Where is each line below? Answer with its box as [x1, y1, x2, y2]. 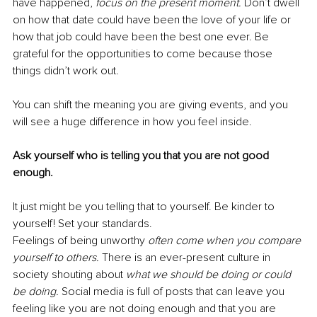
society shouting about [13, 267, 126, 282]
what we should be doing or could [126, 267, 294, 282]
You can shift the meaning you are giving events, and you [13, 98, 291, 113]
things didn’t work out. [13, 64, 119, 79]
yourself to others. [13, 250, 102, 265]
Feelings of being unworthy [13, 234, 148, 248]
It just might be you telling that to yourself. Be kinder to [13, 200, 277, 214]
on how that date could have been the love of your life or [13, 13, 294, 28]
